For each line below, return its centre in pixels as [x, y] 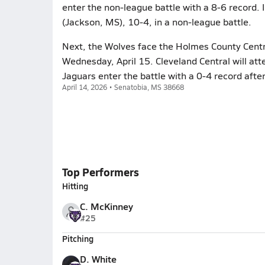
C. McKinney [106, 206]
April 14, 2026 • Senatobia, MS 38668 [123, 87]
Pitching [77, 238]
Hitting [75, 186]
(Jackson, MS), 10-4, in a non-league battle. [156, 22]
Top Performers [100, 172]
